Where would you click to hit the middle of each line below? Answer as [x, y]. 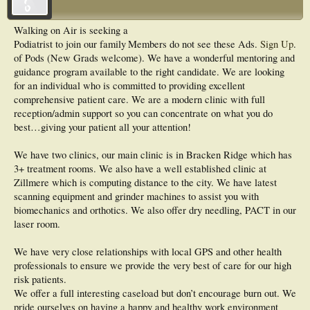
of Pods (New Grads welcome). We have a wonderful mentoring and [154, 58]
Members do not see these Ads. [194, 44]
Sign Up [277, 44]
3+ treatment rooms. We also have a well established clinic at [140, 168]
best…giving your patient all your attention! [102, 127]
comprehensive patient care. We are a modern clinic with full [139, 99]
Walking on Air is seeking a [71, 30]
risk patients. [40, 279]
